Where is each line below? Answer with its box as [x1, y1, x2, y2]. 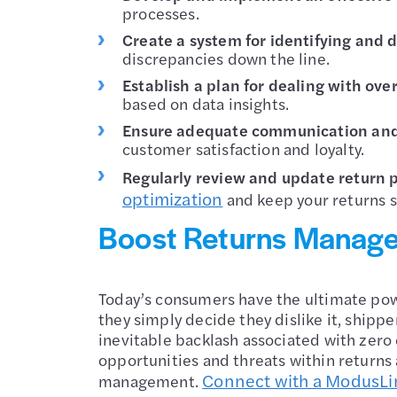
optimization [122, 185, 223, 211]
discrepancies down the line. [122, 46, 331, 69]
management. [98, 369, 203, 392]
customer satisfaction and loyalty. [122, 136, 365, 160]
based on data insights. [122, 91, 290, 114]
